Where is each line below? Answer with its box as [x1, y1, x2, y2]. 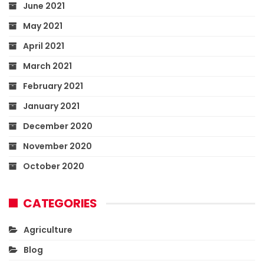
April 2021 [23, 39, 64, 52]
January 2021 [23, 100, 80, 112]
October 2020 [23, 160, 84, 172]
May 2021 [23, 19, 62, 32]
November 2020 [23, 140, 92, 152]
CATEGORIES [23, 194, 97, 212]
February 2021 [23, 80, 83, 92]
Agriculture [24, 223, 72, 236]
